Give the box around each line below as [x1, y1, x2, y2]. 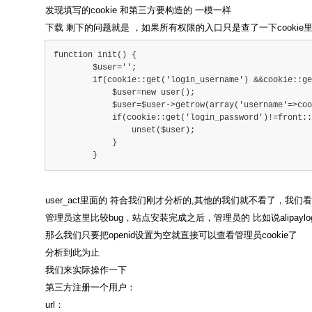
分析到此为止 [45, 247, 100, 258]
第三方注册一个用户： [45, 282, 136, 293]
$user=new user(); [54, 88, 195, 98]
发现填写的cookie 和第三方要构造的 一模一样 [45, 5, 231, 16]
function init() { [54, 50, 136, 61]
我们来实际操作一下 [45, 265, 127, 276]
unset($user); [54, 125, 195, 136]
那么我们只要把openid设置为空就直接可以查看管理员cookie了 [45, 230, 297, 241]
